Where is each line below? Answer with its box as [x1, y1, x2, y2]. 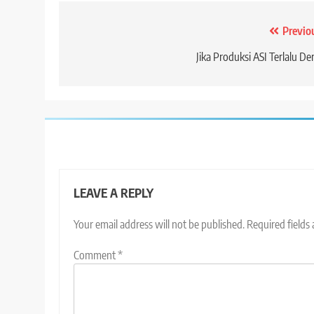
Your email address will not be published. [74, 217, 245, 232]
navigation [72, 49, 148, 71]
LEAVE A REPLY [74, 185, 153, 201]
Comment [74, 248, 118, 263]
